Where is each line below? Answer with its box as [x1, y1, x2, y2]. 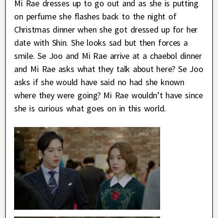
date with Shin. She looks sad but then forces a [14, 37, 188, 49]
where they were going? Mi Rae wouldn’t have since [14, 90, 203, 101]
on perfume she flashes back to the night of [14, 11, 177, 22]
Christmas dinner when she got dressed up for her [14, 24, 198, 36]
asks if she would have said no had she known [14, 76, 184, 88]
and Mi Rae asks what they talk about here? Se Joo [14, 63, 203, 75]
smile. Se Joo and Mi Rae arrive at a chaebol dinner [14, 50, 202, 62]
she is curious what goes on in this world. [14, 103, 166, 114]
